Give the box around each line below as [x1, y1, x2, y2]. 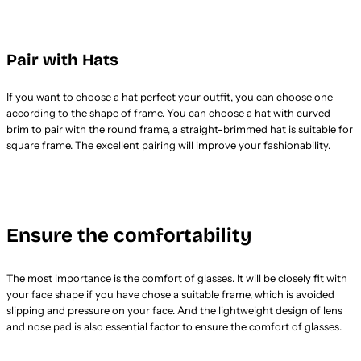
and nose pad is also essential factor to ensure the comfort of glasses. [6, 319, 342, 333]
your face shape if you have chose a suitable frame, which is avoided [6, 287, 334, 301]
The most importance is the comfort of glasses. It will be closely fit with [6, 271, 347, 284]
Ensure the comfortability [6, 223, 251, 247]
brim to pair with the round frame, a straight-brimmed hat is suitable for [6, 122, 353, 135]
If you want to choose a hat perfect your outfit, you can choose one [6, 89, 333, 103]
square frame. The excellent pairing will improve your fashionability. [6, 138, 330, 151]
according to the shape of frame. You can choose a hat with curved [6, 106, 330, 119]
